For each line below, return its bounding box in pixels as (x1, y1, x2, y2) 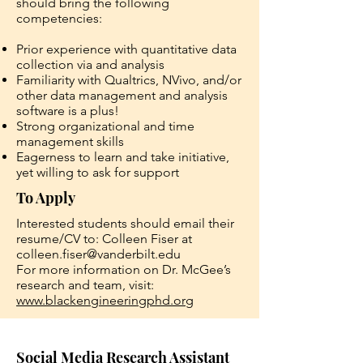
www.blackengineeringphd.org (16, 293, 194, 308)
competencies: (16, 11, 102, 26)
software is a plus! (16, 103, 119, 118)
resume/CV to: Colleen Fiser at (16, 231, 192, 246)
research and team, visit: (16, 277, 154, 293)
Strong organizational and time (16, 118, 194, 134)
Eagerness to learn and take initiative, (16, 149, 229, 164)
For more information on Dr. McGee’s (16, 262, 231, 277)
